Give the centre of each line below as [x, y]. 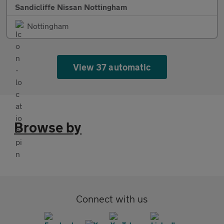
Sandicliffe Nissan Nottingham [71, 6]
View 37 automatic [112, 67]
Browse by [48, 127]
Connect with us [112, 198]
